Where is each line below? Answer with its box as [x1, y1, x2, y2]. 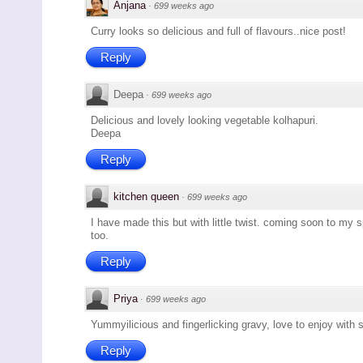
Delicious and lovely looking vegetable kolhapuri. [91, 114, 318, 127]
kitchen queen [113, 190, 179, 203]
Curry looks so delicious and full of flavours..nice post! [91, 25, 346, 38]
